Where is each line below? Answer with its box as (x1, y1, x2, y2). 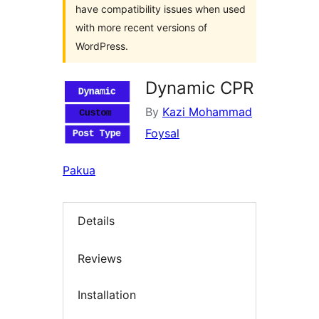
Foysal (145, 126, 179, 140)
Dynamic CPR (145, 78, 253, 98)
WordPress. (75, 40, 128, 52)
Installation (78, 288, 136, 303)
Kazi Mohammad (162, 105, 252, 119)
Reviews (78, 251, 122, 266)
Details (78, 214, 115, 229)
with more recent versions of (75, 21, 207, 33)
